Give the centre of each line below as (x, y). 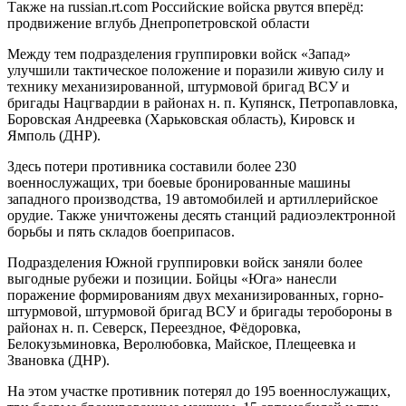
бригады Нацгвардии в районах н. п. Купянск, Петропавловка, (203, 102)
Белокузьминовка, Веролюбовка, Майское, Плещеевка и (182, 343)
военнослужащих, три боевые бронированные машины (179, 182)
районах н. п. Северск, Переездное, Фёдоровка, (154, 327)
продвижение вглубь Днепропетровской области (159, 23)
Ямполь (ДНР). (54, 135)
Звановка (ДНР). (58, 360)
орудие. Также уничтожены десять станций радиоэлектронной (202, 215)
